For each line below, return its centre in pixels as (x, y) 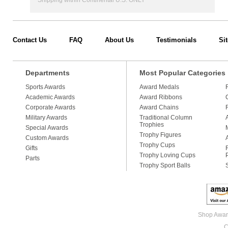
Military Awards (46, 118)
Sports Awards (45, 87)
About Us (119, 40)
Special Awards (47, 128)
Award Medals (159, 87)
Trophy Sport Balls (165, 165)
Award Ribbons (161, 97)
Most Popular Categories (182, 73)
